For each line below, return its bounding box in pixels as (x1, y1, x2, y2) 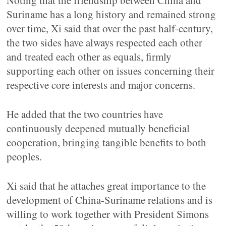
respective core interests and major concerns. (7, 78, 196, 92)
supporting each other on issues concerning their (7, 64, 215, 78)
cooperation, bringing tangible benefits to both (7, 135, 207, 149)
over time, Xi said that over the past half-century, (7, 21, 213, 35)
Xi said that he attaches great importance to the (7, 179, 206, 193)
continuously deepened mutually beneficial (7, 121, 190, 135)
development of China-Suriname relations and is (7, 193, 213, 207)
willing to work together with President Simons (7, 207, 209, 221)
